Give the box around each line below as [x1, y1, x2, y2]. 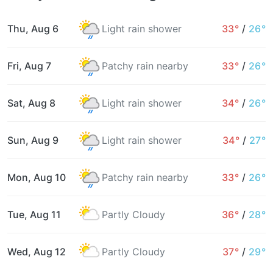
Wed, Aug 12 [7, 245, 66, 258]
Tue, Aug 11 [7, 208, 61, 221]
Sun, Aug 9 [7, 133, 58, 146]
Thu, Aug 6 [7, 22, 58, 35]
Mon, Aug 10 [7, 171, 66, 183]
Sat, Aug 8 [7, 96, 55, 109]
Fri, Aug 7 [7, 59, 51, 72]
